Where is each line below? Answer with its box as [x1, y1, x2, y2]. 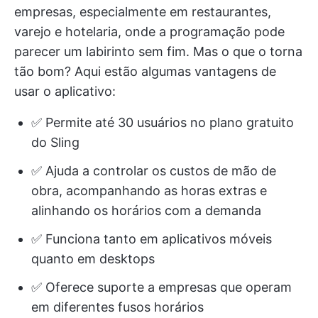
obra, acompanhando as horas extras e [31, 182, 267, 198]
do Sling [31, 134, 79, 150]
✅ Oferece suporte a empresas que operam [31, 279, 292, 295]
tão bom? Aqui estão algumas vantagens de [14, 63, 276, 79]
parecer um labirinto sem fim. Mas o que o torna [14, 43, 302, 59]
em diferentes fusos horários [31, 299, 204, 314]
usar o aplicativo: [14, 83, 116, 99]
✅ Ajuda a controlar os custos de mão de [31, 163, 276, 178]
